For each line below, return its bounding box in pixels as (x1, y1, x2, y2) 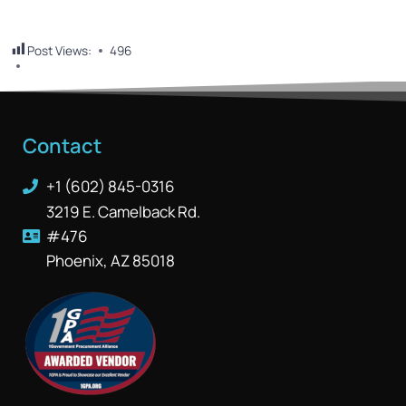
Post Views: (27, 42, 92, 59)
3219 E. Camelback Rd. (46, 201, 201, 223)
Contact (23, 132, 101, 160)
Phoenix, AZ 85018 (46, 250, 176, 272)
